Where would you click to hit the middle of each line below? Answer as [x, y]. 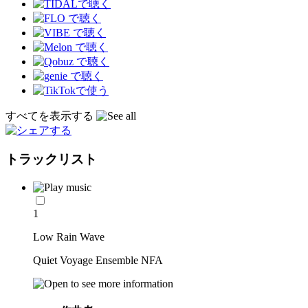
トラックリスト [51, 159]
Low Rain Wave [69, 237]
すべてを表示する [51, 115]
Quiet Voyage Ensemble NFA [98, 261]
